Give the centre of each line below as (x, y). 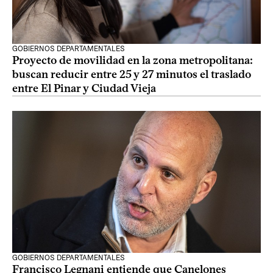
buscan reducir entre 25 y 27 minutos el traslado (132, 74)
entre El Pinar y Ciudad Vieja (84, 88)
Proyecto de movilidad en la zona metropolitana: (133, 60)
